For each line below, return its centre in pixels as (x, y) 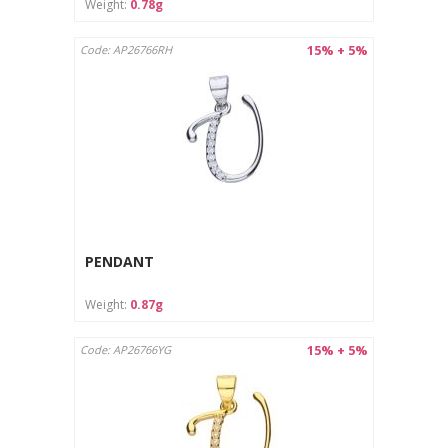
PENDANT (119, 262)
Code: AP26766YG (125, 349)
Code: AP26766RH (126, 49)
